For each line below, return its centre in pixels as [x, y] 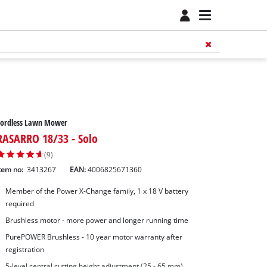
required [19, 204]
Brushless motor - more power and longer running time [97, 221]
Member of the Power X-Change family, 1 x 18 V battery [97, 191]
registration [24, 249]
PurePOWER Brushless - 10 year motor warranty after [94, 237]
